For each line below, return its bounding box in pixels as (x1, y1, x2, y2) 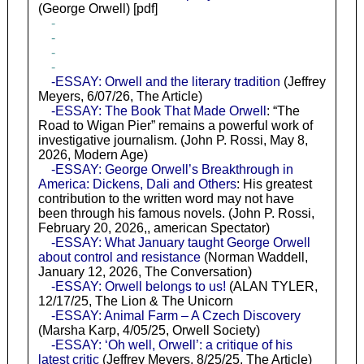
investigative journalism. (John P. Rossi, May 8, (37, 133, 308, 148)
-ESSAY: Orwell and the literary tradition (50, 75, 280, 89)
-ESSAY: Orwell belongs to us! (50, 279, 226, 294)
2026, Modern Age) (37, 148, 148, 162)
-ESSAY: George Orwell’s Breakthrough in (50, 162, 293, 177)
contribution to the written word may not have (37, 192, 294, 206)
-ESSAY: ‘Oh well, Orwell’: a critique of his (50, 338, 292, 353)
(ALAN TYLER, (225, 279, 318, 294)
